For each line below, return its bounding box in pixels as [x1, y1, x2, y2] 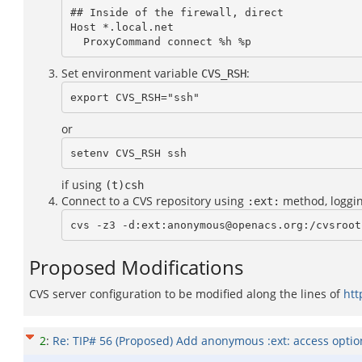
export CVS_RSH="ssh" [69, 90, 200, 103]
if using [61, 177, 105, 192]
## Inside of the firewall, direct [69, 6, 284, 19]
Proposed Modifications [29, 254, 243, 280]
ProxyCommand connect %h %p [82, 35, 251, 48]
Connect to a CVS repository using [61, 193, 247, 208]
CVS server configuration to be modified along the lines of [29, 286, 343, 301]
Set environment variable [61, 65, 201, 81]
